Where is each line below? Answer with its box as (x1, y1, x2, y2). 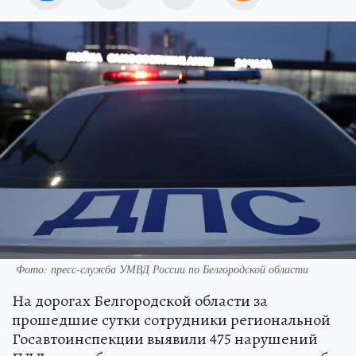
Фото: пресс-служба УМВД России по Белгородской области (16, 261, 308, 277)
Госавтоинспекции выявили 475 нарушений (12, 327, 318, 350)
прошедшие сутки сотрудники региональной (12, 308, 331, 331)
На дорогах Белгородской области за (12, 289, 268, 311)
